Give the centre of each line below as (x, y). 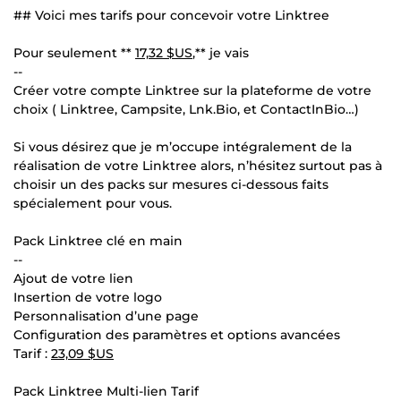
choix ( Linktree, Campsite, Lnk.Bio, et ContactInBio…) (186, 109)
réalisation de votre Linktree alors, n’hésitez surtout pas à (198, 165)
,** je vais (221, 52)
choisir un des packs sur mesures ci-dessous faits (171, 184)
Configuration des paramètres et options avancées (177, 334)
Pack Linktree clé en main (98, 240)
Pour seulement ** (74, 52)
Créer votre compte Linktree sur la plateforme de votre (192, 90)
